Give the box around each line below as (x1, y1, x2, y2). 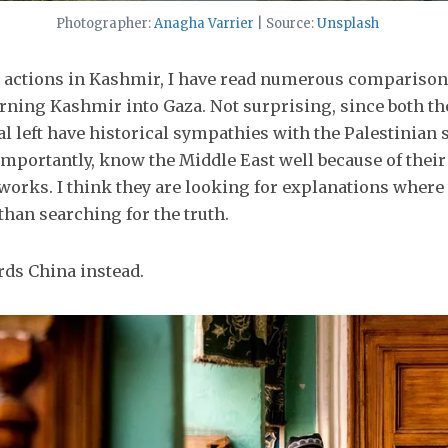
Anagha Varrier (153, 14, 254, 32)
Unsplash (316, 14, 379, 32)
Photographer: (55, 14, 154, 32)
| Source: (253, 14, 317, 32)
